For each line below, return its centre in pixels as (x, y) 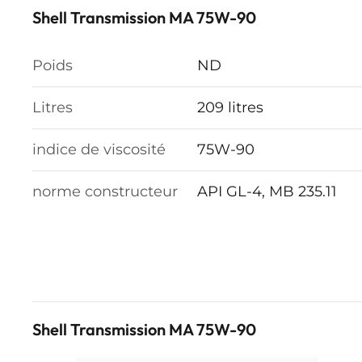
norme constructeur (105, 192)
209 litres (230, 107)
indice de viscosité (99, 149)
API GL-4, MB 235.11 (267, 192)
